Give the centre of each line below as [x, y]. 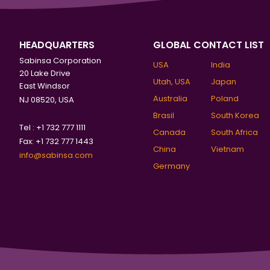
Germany [171, 166]
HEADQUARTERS [57, 45]
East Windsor [44, 86]
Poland [225, 99]
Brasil [164, 115]
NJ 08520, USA [46, 100]
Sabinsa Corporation [60, 61]
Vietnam [228, 149]
